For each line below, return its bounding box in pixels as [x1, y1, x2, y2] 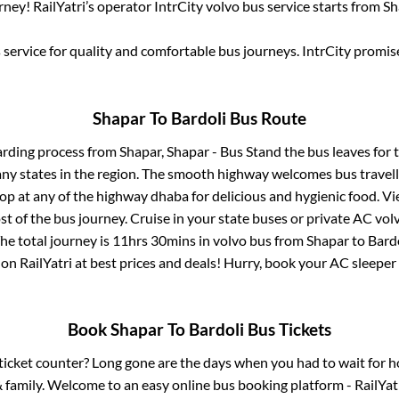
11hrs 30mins [111, 231, 196, 248]
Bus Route [226, 108, 306, 128]
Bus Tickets [244, 320, 331, 340]
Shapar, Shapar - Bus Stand [119, 142, 281, 159]
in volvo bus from [195, 231, 306, 248]
